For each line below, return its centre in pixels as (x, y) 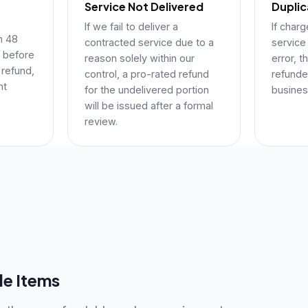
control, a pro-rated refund (147, 74)
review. (101, 121)
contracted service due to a (149, 42)
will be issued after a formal (149, 105)
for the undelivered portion (147, 89)
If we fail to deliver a (131, 26)
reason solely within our (140, 58)
